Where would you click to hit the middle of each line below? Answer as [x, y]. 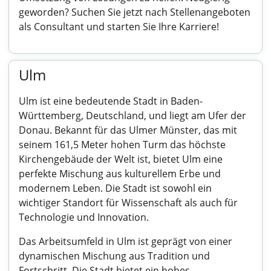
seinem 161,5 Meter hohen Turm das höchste [122, 145]
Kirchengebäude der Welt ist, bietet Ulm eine [121, 159]
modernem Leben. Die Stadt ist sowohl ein [115, 188]
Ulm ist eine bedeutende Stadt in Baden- [111, 101]
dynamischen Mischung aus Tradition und [114, 256]
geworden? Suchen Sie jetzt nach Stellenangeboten [135, 12]
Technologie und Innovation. [84, 217]
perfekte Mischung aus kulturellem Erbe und [120, 174]
